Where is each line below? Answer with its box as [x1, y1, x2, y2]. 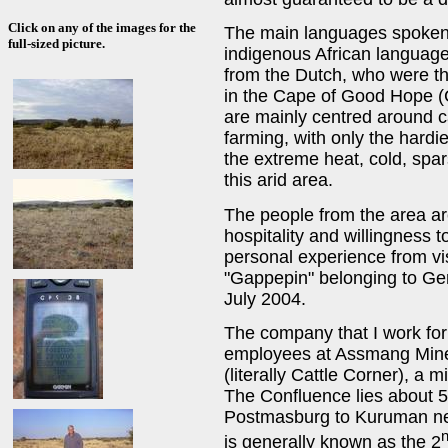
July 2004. [224, 288, 306, 309]
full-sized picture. [8, 36, 105, 52]
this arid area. [224, 170, 333, 191]
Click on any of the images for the [8, 20, 196, 36]
